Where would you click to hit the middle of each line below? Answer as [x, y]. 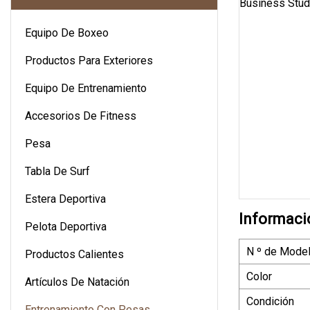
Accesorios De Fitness [81, 116]
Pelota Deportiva [66, 226]
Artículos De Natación [77, 282]
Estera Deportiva [65, 199]
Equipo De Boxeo [67, 33]
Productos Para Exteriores [89, 60]
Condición [270, 301]
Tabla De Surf [57, 171]
